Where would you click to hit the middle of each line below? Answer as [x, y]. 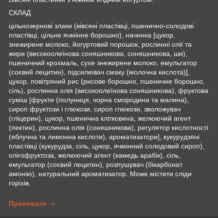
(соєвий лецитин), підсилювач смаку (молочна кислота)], [99, 72]
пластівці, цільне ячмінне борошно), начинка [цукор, [92, 35]
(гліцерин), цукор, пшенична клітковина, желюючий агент [100, 118]
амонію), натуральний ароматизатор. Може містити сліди [100, 173]
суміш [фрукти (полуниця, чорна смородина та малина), [99, 100]
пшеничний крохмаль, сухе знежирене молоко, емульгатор [103, 63]
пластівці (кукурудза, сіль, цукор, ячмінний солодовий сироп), [107, 146]
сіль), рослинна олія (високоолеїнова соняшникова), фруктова [109, 90]
